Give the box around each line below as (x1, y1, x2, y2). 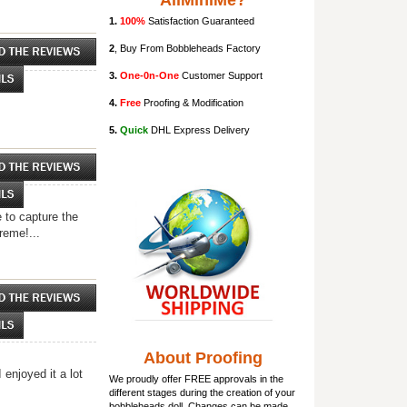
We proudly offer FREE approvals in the (109, 373, 283, 384)
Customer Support (182, 70, 263, 81)
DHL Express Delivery (148, 124, 250, 135)
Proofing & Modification (141, 97, 243, 108)
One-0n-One (120, 70, 182, 81)
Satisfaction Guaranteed (145, 15, 254, 26)
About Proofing (144, 349, 263, 367)
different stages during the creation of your (109, 387, 295, 398)
